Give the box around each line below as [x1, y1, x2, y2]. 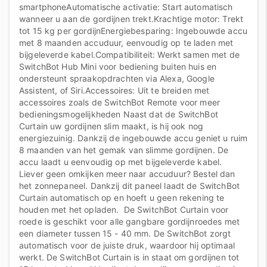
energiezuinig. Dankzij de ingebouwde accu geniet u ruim [19, 133, 248, 143]
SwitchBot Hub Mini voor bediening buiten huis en [19, 61, 217, 72]
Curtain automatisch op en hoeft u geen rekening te [19, 193, 225, 203]
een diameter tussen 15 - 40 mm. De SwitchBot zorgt [19, 228, 231, 238]
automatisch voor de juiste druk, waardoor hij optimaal [19, 240, 235, 250]
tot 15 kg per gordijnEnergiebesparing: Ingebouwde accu [19, 26, 248, 36]
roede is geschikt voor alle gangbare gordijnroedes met [19, 216, 240, 226]
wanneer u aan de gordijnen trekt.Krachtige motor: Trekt [19, 14, 244, 24]
